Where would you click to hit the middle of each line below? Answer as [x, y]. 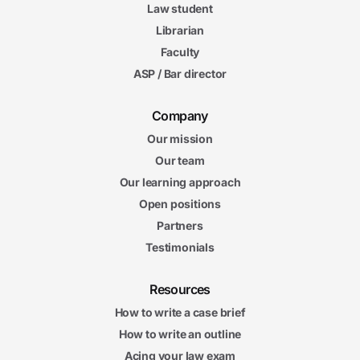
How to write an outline [180, 334]
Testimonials [180, 247]
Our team [180, 160]
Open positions [180, 204]
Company [180, 116]
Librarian [180, 30]
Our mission [180, 139]
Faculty [180, 52]
